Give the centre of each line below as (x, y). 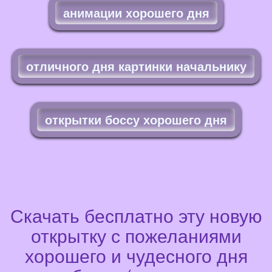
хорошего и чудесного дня (136, 256)
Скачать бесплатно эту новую (136, 216)
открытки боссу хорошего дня (136, 120)
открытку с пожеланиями (136, 236)
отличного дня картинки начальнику (136, 66)
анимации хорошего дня (136, 13)
